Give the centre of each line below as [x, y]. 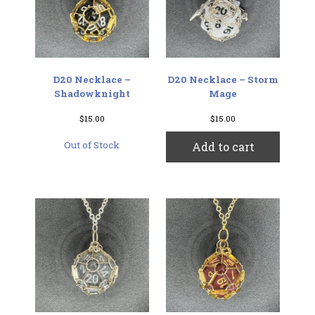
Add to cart [223, 147]
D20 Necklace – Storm [223, 79]
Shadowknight [92, 93]
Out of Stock [92, 145]
